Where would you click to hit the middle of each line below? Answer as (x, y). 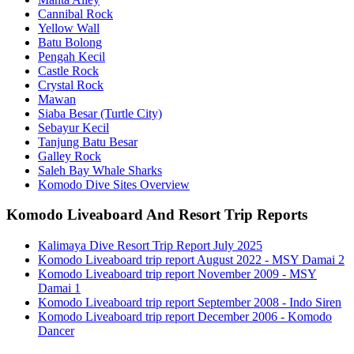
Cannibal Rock (75, 13)
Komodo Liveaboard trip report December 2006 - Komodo (185, 317)
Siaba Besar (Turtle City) (100, 113)
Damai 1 (59, 288)
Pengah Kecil (72, 56)
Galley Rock (70, 156)
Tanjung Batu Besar (88, 141)
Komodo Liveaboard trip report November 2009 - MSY (177, 274)
